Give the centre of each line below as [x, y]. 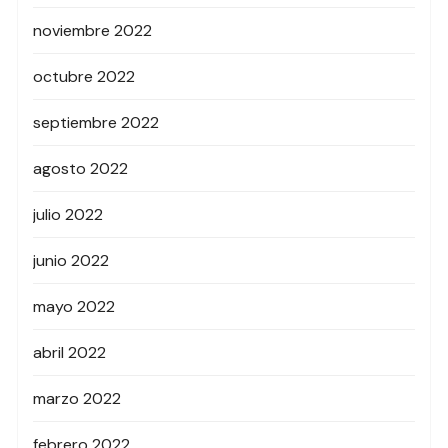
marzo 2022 [77, 398]
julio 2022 [68, 214]
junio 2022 [71, 260]
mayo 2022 [74, 306]
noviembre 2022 [93, 30]
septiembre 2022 [96, 122]
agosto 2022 [81, 168]
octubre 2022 [84, 76]
